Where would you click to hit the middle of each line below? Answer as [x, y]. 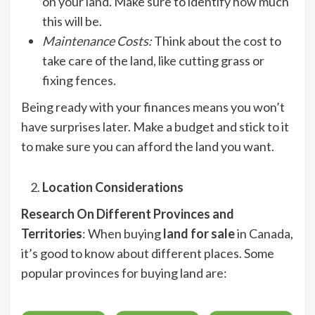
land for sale [199, 234]
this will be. [72, 21]
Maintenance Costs [95, 41]
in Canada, [264, 234]
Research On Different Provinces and [128, 214]
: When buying [123, 234]
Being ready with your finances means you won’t [153, 107]
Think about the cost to [217, 41]
